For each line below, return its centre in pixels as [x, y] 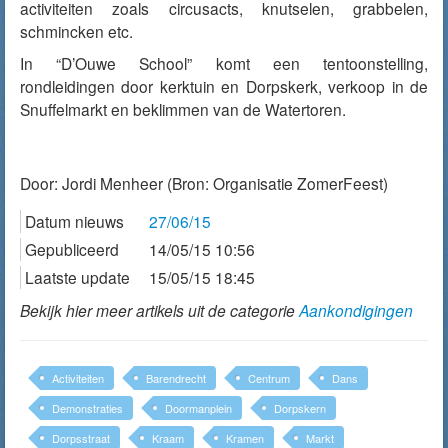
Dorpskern [300, 408]
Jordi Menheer [112, 183]
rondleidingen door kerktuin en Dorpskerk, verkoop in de [224, 86]
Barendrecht [176, 378]
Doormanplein [198, 408]
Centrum [269, 378]
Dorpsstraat [81, 438]
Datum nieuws [74, 221]
